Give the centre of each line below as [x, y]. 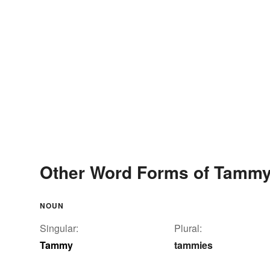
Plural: [188, 228]
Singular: [59, 228]
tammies [193, 245]
